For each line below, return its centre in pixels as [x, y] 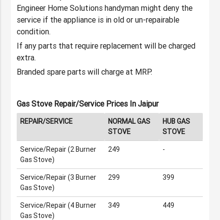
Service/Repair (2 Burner [58, 150]
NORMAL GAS [129, 122]
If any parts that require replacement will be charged [106, 46]
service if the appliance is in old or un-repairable [98, 20]
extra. [27, 58]
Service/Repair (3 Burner [58, 178]
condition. [34, 32]
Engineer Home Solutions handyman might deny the [105, 8]
